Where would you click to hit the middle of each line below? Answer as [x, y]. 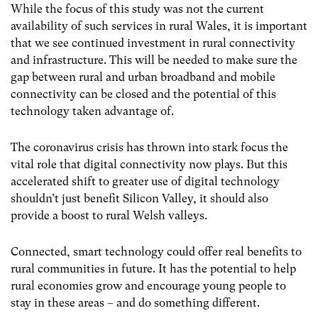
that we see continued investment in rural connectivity [153, 43]
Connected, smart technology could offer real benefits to [156, 251]
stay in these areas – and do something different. [135, 302]
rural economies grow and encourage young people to [148, 285]
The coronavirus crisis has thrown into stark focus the [149, 147]
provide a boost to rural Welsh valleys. [109, 215]
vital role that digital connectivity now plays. [128, 164]
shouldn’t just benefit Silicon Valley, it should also [139, 198]
